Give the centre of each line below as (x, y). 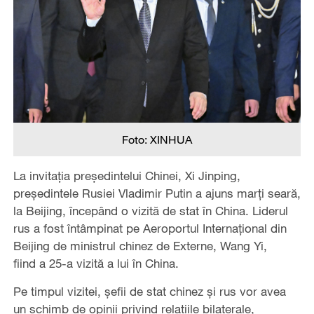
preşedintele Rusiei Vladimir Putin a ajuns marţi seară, (157, 193)
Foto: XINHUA (157, 139)
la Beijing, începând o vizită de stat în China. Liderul (150, 210)
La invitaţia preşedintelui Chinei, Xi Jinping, (127, 175)
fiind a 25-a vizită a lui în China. (96, 263)
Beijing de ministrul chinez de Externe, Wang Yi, (140, 245)
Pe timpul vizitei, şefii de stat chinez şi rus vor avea (149, 291)
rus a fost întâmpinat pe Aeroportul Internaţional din (150, 228)
